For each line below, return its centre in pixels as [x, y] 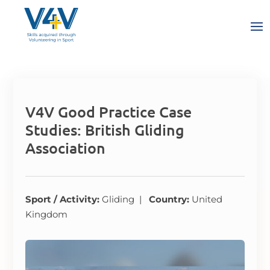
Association [66, 148]
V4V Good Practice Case [109, 111]
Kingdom [47, 214]
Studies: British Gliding [105, 130]
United [207, 199]
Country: [171, 199]
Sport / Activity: [64, 199]
